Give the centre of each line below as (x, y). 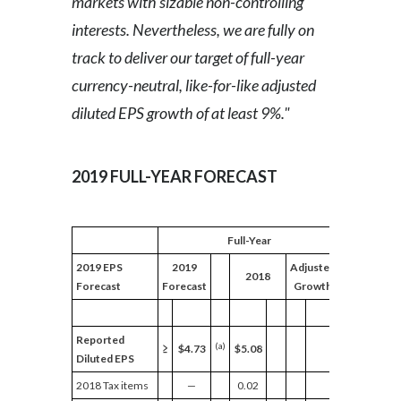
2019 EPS (99, 267)
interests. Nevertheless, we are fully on (193, 30)
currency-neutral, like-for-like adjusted (194, 85)
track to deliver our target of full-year (188, 57)
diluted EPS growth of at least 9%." (181, 113)
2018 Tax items (112, 385)
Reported (100, 340)
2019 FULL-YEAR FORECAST (175, 176)
